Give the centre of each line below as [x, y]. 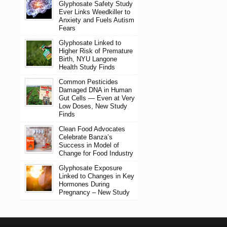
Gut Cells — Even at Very [97, 98]
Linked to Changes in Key [96, 176]
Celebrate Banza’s [85, 137]
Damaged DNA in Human [95, 90]
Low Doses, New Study [93, 106]
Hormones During [84, 184]
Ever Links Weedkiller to [94, 12]
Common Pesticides [88, 82]
